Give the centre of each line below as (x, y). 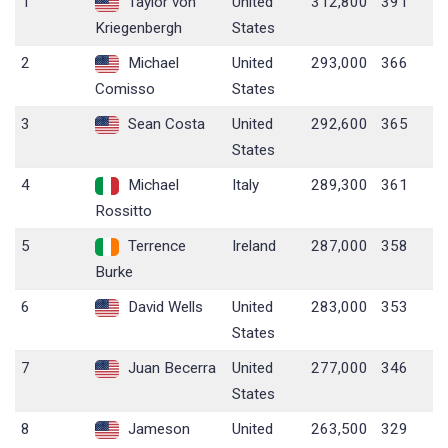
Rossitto (124, 211)
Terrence (155, 246)
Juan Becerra (170, 368)
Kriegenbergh (139, 28)
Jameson (157, 429)
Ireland (254, 246)
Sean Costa (165, 124)
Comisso (125, 89)
